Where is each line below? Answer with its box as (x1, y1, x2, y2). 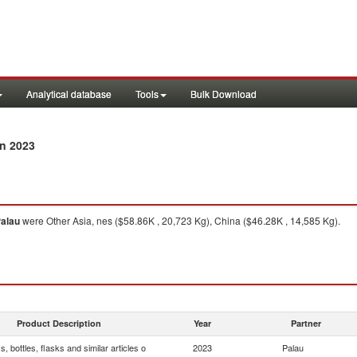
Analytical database (26, 87, 112, 100)
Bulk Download (190, 87, 257, 100)
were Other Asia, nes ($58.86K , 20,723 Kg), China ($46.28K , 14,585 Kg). (20, 214, 340, 227)
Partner (291, 317, 321, 329)
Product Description (17, 317, 101, 329)
